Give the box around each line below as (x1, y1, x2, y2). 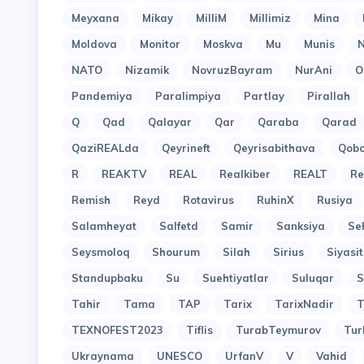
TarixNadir (275, 297, 334, 311)
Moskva (203, 37, 243, 51)
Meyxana (71, 11, 119, 25)
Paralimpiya (155, 89, 221, 103)
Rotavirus (183, 193, 234, 207)
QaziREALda (71, 141, 139, 155)
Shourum (152, 245, 200, 259)
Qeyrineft (162, 141, 210, 155)
